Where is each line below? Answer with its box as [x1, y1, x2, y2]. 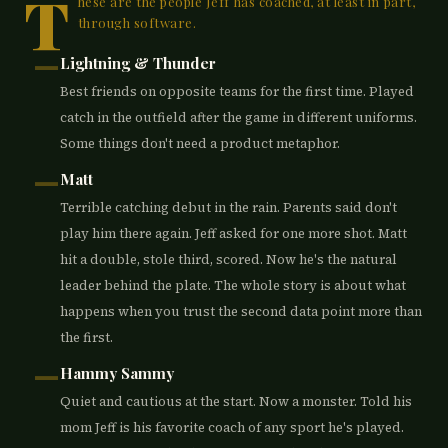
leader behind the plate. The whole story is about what [60, 277, 406, 294]
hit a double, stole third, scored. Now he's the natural [60, 251, 397, 268]
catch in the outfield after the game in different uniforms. [60, 109, 417, 126]
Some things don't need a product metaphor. [60, 135, 340, 152]
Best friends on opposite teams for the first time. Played [60, 83, 414, 100]
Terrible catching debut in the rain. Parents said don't [60, 199, 397, 216]
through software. [77, 14, 197, 31]
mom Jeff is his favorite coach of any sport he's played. [60, 419, 404, 436]
